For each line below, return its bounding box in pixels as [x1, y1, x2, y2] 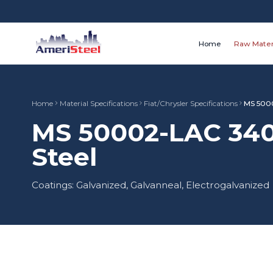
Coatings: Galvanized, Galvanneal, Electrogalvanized [32, 179, 270, 191]
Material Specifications [59, 98, 138, 108]
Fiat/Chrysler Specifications [143, 98, 238, 108]
